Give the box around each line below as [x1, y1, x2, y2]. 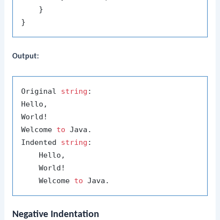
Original [21, 86, 61, 96]
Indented [21, 137, 61, 147]
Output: [12, 53, 39, 61]
